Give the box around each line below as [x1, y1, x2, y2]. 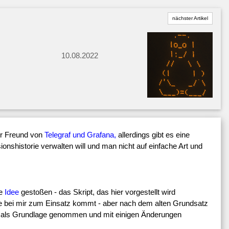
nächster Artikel [172, 15, 208, 21]
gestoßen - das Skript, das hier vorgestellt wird [19, 188, 175, 197]
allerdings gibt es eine [116, 130, 190, 140]
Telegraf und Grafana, [44, 130, 116, 140]
